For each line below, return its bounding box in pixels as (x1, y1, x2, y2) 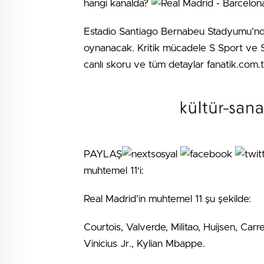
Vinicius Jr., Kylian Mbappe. (84, 238, 205, 249)
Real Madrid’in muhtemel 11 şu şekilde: (84, 193, 254, 204)
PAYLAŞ (84, 148, 122, 159)
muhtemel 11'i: (84, 165, 144, 176)
